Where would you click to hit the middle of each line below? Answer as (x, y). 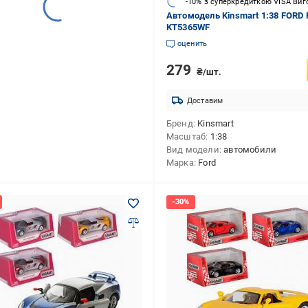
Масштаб (186, 136)
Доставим (205, 100)
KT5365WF (188, 27)
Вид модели (192, 150)
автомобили (250, 150)
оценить (192, 44)
